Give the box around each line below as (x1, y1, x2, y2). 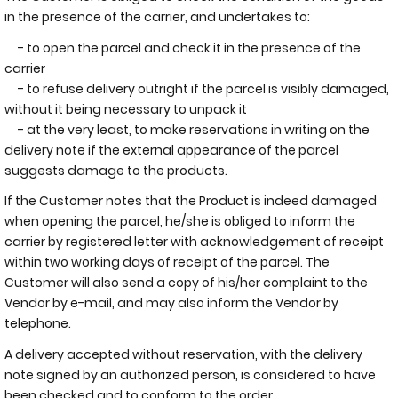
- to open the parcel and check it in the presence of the (4, 38, 361, 57)
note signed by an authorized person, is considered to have (4, 365, 376, 384)
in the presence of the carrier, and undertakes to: (4, 8, 310, 26)
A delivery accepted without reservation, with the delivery (4, 345, 362, 363)
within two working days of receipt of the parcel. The (4, 253, 330, 271)
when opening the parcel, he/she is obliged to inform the (4, 212, 355, 230)
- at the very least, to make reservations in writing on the (4, 120, 370, 139)
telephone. (4, 314, 71, 332)
